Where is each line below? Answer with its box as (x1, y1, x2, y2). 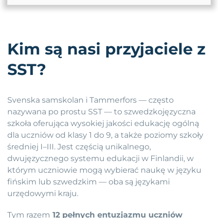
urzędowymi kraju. (7, 189, 78, 199)
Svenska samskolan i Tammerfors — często (7, 95, 174, 105)
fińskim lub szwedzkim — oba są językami (7, 177, 170, 187)
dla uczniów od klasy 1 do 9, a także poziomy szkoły (7, 130, 203, 140)
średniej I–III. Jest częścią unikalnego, (7, 142, 151, 152)
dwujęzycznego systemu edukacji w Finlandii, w (7, 154, 194, 163)
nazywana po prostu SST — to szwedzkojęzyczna (7, 107, 196, 117)
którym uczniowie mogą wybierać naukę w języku (7, 165, 201, 175)
